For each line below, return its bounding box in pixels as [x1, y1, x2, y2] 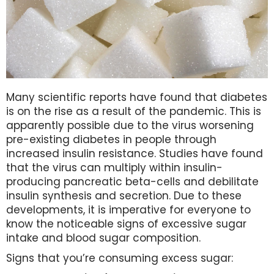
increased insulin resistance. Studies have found [6, 146, 263, 161]
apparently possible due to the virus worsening [6, 118, 254, 133]
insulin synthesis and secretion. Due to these [6, 188, 242, 203]
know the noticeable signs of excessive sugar [6, 217, 246, 231]
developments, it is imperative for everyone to [6, 202, 251, 217]
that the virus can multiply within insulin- [6, 160, 223, 175]
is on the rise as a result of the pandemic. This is [6, 104, 261, 119]
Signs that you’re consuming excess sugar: [6, 251, 233, 265]
